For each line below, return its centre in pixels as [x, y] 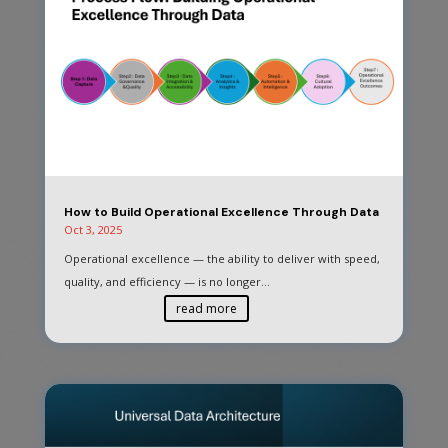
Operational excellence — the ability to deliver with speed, [221, 258]
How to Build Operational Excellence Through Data [221, 211]
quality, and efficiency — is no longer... [166, 281]
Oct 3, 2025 [92, 229]
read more [206, 308]
